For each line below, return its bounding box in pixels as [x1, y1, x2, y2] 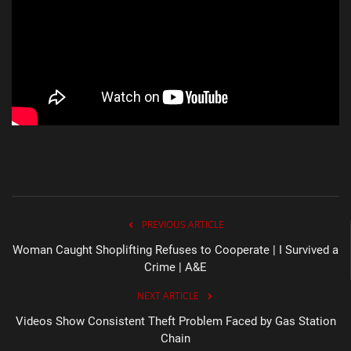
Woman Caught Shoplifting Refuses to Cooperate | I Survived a [12, 242, 338, 257]
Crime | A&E [143, 259, 207, 274]
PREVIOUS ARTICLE [142, 217, 224, 231]
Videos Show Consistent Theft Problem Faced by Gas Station [15, 313, 336, 328]
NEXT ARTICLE [136, 288, 199, 302]
